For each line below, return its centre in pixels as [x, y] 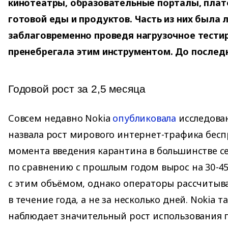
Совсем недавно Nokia [61, 118]
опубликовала [145, 118]
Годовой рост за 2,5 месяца [77, 89]
